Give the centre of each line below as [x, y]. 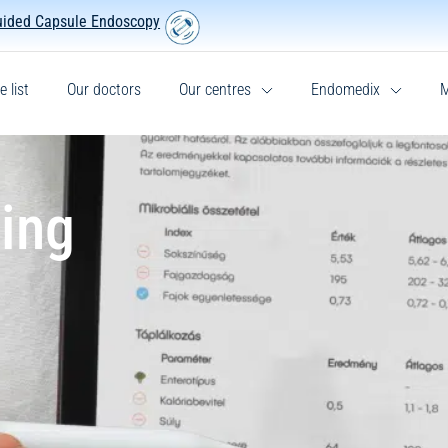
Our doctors [104, 89]
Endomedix [345, 89]
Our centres [215, 89]
